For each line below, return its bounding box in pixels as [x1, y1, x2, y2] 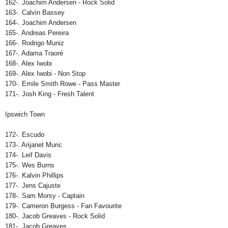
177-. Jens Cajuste [5, 182, 61, 190]
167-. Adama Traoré [5, 49, 63, 58]
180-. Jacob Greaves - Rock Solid [5, 212, 105, 220]
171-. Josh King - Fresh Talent [5, 90, 94, 98]
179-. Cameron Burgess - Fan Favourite [5, 202, 122, 210]
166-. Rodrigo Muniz [5, 39, 64, 47]
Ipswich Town [5, 110, 45, 119]
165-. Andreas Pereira [5, 29, 69, 37]
